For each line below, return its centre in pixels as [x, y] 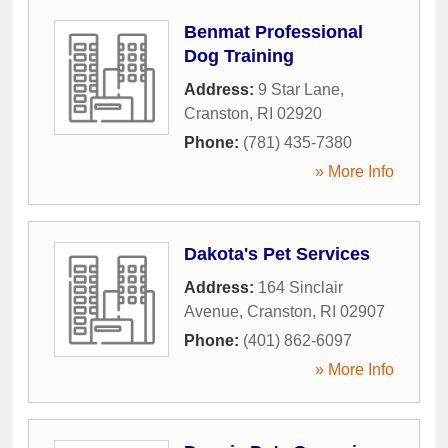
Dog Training [239, 55]
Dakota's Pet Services [277, 253]
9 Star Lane [299, 89]
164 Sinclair [300, 287]
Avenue [211, 311]
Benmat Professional [273, 31]
